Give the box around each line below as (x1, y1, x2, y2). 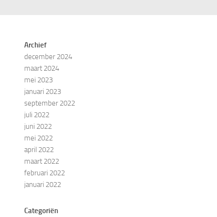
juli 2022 (24, 110, 49, 119)
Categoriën (24, 206, 58, 215)
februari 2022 (24, 168, 65, 177)
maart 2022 (24, 156, 59, 166)
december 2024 (24, 52, 72, 61)
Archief (24, 40, 46, 49)
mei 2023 (24, 75, 53, 84)
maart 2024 (24, 63, 59, 73)
